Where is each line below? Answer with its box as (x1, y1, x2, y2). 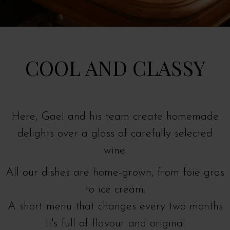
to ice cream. (85, 184, 145, 196)
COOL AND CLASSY (25, 54, 205, 81)
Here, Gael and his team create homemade (11, 111, 219, 123)
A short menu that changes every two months (7, 201, 223, 213)
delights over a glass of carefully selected (17, 128, 213, 140)
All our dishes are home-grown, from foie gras (6, 167, 224, 179)
